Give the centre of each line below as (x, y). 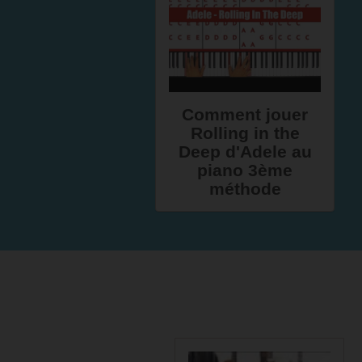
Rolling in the (245, 133)
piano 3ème (245, 170)
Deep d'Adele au (245, 152)
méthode (245, 189)
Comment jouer (245, 114)
